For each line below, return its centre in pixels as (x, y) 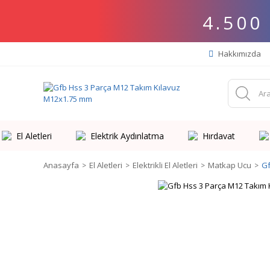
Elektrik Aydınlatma (127, 136)
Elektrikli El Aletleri (165, 165)
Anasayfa (61, 165)
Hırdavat (218, 136)
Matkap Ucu (230, 165)
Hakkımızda (239, 54)
